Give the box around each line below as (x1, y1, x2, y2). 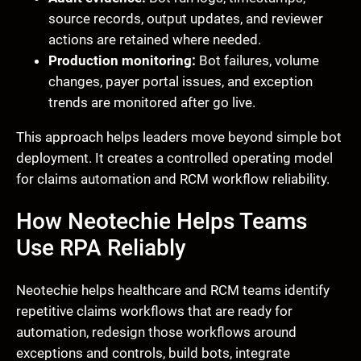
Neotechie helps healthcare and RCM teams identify (16, 282, 330, 299)
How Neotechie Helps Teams (16, 208, 307, 235)
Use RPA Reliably (16, 234, 186, 262)
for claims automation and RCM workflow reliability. (16, 171, 330, 188)
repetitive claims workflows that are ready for (16, 303, 293, 320)
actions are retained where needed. (48, 31, 261, 48)
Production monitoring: (48, 52, 196, 69)
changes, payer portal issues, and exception (48, 73, 313, 90)
